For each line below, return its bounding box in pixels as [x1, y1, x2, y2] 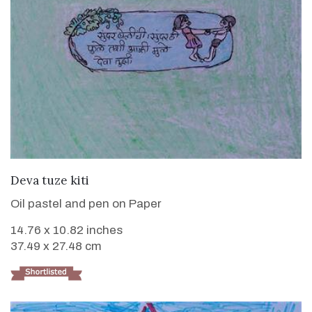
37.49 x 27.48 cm [10, 240, 102, 253]
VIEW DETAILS [114, 171, 198, 186]
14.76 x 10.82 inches [10, 224, 123, 237]
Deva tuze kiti [10, 173, 89, 189]
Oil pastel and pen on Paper [10, 197, 162, 211]
